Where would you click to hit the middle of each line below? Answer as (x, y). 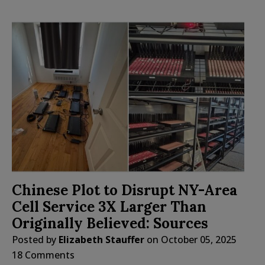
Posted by (35, 239)
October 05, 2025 (199, 239)
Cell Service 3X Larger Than (109, 206)
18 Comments (43, 255)
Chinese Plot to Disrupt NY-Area (125, 190)
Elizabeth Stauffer (101, 239)
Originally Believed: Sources (110, 223)
